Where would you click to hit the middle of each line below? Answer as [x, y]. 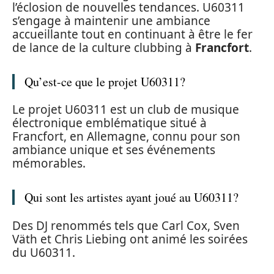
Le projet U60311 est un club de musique [126, 110]
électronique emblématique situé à [109, 123]
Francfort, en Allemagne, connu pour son [126, 137]
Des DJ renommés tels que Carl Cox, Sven [126, 225]
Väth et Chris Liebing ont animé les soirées [130, 239]
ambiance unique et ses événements [114, 150]
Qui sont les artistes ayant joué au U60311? [131, 198]
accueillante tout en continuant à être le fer [132, 34]
